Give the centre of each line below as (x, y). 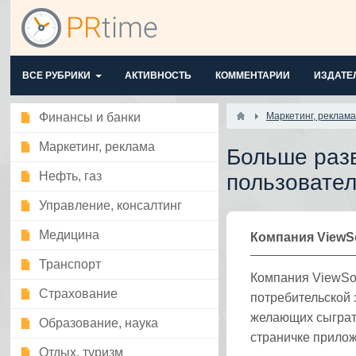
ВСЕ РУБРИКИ (57, 75)
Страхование (79, 294)
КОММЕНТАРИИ (253, 75)
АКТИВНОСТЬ (159, 75)
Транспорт (70, 264)
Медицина (70, 235)
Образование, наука (99, 323)
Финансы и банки (90, 117)
